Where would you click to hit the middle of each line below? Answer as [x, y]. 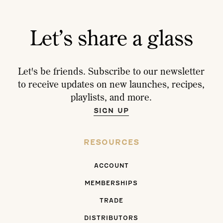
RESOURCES [111, 142]
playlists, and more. [111, 97]
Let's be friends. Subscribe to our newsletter [111, 71]
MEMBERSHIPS [111, 183]
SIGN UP [111, 111]
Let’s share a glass [111, 37]
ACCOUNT [111, 166]
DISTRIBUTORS [111, 218]
